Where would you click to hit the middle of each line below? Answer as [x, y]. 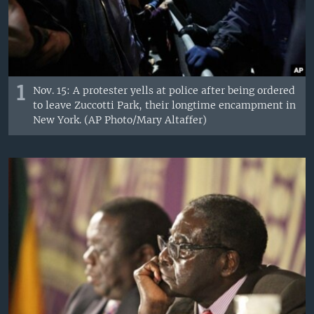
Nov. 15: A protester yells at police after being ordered [164, 91]
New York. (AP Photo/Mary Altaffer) [120, 120]
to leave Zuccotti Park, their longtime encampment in [165, 105]
